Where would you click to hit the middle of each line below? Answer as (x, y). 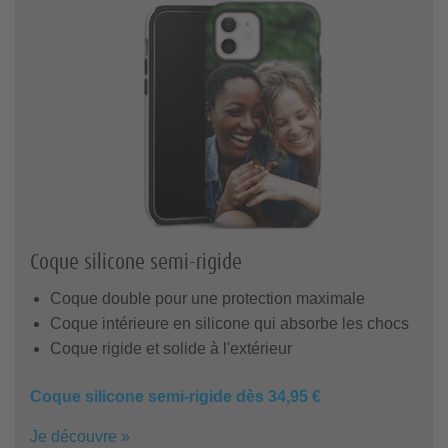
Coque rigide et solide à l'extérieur (171, 348)
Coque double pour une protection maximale (207, 298)
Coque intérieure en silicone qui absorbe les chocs (229, 323)
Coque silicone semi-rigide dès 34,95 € (175, 396)
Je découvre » (80, 436)
